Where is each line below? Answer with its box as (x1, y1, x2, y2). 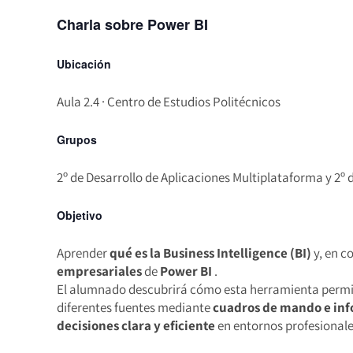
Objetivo (57, 207, 102, 223)
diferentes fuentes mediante (57, 299, 213, 316)
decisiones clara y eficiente (57, 317, 215, 334)
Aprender (57, 244, 110, 262)
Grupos (57, 132, 97, 147)
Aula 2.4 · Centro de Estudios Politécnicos (57, 93, 281, 110)
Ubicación (57, 56, 111, 72)
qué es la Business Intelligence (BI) (110, 244, 311, 262)
